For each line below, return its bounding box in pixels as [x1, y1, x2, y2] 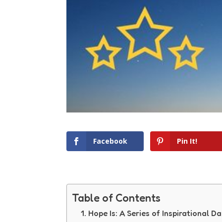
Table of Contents [72, 191, 161, 205]
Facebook [93, 136, 128, 146]
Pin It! [177, 136, 198, 146]
